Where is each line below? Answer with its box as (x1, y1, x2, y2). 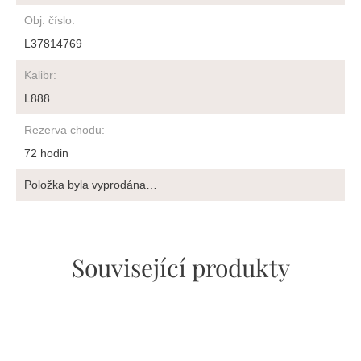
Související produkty (71, 251, 290, 284)
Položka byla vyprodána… (24, 178, 157, 191)
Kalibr (24, 68, 53, 81)
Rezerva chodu (24, 123, 102, 136)
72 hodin (24, 147, 68, 160)
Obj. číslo (24, 14, 72, 27)
